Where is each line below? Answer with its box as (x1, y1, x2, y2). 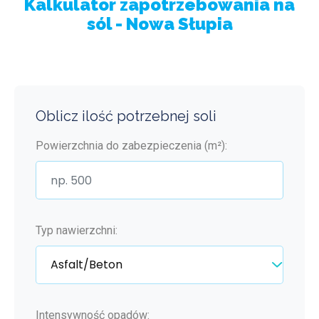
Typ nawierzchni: (36, 224, 117, 237)
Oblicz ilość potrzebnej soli (36, 108, 216, 125)
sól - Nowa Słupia (86, 14, 233, 34)
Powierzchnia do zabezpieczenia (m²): (36, 139, 227, 152)
